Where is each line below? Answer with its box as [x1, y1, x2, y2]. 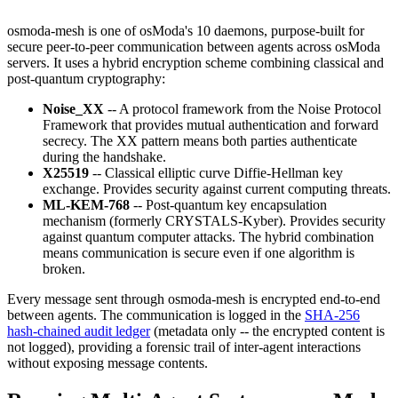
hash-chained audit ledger [7, 323, 150, 338]
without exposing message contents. [7, 355, 208, 370]
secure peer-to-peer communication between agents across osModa [7, 39, 380, 54]
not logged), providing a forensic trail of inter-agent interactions [7, 339, 361, 354]
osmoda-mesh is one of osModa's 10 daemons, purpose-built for [7, 23, 364, 38]
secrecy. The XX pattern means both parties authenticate [43, 133, 357, 148]
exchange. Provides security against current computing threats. [43, 181, 391, 196]
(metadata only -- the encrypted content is [154, 323, 385, 338]
